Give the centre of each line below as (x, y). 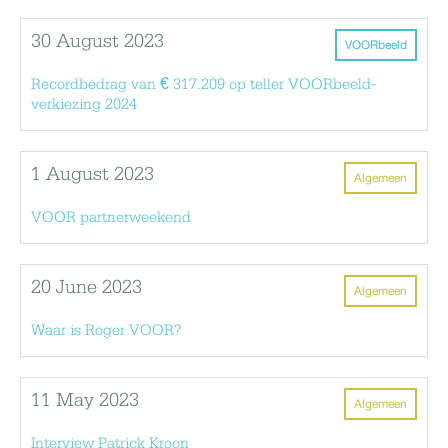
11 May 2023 (85, 400)
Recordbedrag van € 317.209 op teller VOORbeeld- (203, 84)
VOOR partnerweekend (111, 217)
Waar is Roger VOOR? (106, 330)
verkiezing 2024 (84, 104)
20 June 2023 (86, 287)
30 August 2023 (97, 41)
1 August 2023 (92, 174)
